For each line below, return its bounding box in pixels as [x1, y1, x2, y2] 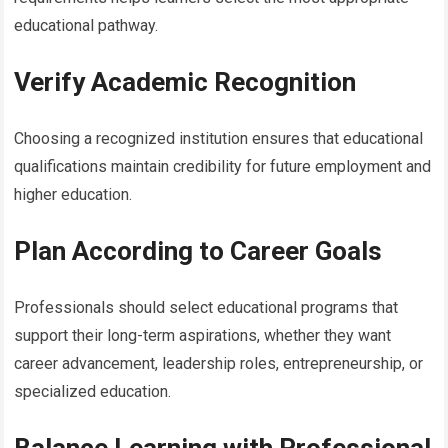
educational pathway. [14, 15, 159, 35]
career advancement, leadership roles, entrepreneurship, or [14, 353, 424, 373]
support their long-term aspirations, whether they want [14, 325, 392, 345]
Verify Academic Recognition [14, 66, 357, 97]
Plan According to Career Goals [14, 235, 383, 266]
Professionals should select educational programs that [14, 297, 399, 317]
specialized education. [14, 381, 172, 401]
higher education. [14, 184, 133, 204]
